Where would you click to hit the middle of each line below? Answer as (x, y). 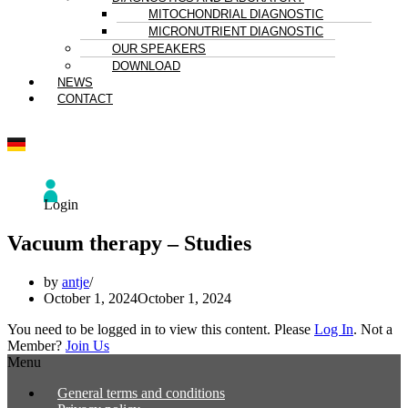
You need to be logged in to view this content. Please (161, 329)
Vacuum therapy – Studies (129, 243)
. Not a (373, 329)
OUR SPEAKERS (159, 48)
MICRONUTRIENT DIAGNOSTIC (236, 31)
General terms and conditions (141, 393)
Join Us (87, 345)
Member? (36, 345)
